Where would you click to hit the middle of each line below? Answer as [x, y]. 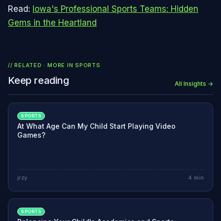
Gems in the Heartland [52, 22]
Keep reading [38, 80]
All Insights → [194, 83]
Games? [31, 135]
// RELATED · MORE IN [42, 65]
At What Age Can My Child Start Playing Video [96, 126]
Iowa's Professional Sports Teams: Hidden [115, 9]
